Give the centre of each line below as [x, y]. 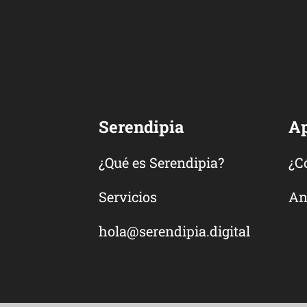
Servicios [128, 197]
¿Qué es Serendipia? [161, 162]
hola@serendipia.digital [174, 231]
